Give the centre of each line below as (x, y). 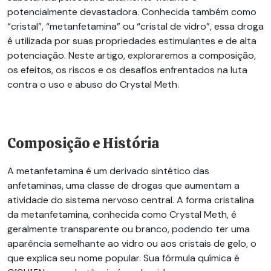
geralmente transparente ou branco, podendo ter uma (129, 229)
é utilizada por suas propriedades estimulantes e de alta (132, 41)
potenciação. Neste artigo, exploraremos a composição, (132, 56)
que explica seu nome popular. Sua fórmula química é (123, 258)
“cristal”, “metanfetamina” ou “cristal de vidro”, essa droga (135, 27)
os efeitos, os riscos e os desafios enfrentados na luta (127, 70)
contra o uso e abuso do (64, 85)
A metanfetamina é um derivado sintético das (108, 171)
